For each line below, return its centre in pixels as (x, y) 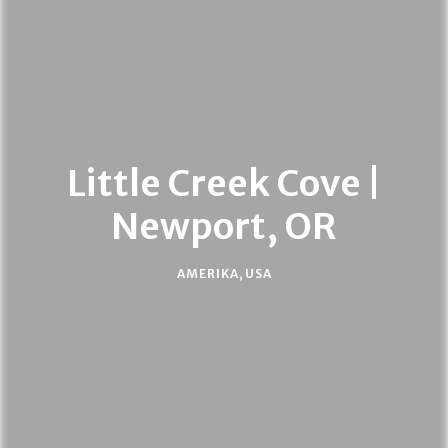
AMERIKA (207, 273)
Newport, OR (224, 226)
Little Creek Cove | (224, 183)
